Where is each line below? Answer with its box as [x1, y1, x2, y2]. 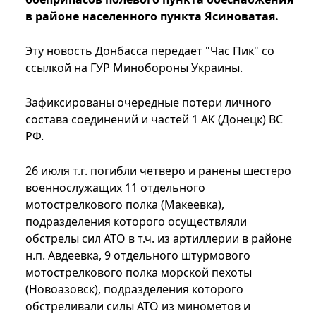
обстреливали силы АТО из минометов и [25, 298, 250, 315]
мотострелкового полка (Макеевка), [25, 197, 224, 213]
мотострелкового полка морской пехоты [25, 265, 252, 281]
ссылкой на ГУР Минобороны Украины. [25, 60, 243, 76]
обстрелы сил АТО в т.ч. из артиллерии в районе [25, 231, 292, 247]
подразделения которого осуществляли [25, 214, 247, 230]
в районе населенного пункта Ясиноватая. [25, 8, 279, 25]
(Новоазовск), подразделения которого [25, 281, 243, 298]
